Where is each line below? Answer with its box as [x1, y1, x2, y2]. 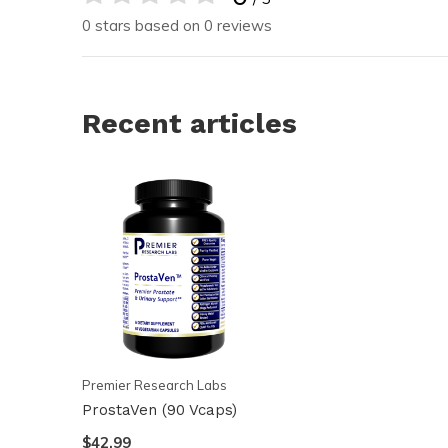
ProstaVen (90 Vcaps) [82, 401, 237, 420]
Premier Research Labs [82, 377, 227, 394]
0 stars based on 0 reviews [82, 16, 272, 35]
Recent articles [82, 107, 297, 140]
